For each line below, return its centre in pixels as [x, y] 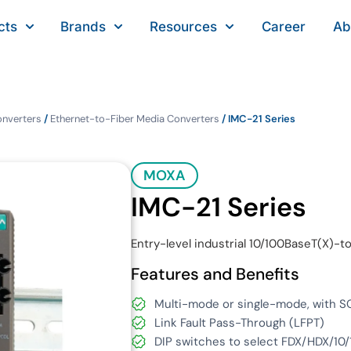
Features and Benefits [215, 275]
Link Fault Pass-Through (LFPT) [239, 323]
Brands [83, 27]
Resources [184, 27]
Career [284, 27]
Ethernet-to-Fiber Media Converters [135, 119]
